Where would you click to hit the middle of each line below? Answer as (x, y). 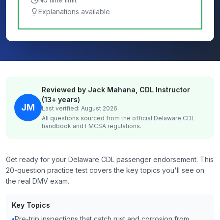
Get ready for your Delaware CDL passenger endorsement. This (110, 159)
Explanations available (74, 12)
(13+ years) (61, 99)
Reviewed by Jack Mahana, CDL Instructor (116, 90)
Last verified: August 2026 (80, 108)
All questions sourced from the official (98, 118)
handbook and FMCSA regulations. (92, 126)
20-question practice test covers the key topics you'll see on (105, 170)
